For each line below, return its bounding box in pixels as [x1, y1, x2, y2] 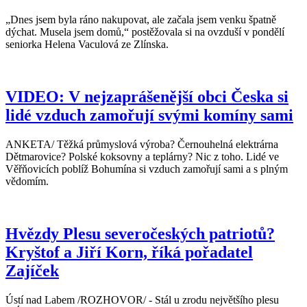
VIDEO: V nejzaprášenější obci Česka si [5, 88, 288, 106]
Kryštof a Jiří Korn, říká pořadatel [5, 243, 253, 262]
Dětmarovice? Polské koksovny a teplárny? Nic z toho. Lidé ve [5, 151, 279, 163]
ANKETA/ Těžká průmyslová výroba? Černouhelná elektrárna [5, 138, 278, 151]
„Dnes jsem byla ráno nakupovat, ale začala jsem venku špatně [5, 14, 276, 26]
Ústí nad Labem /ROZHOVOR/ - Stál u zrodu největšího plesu [5, 293, 279, 306]
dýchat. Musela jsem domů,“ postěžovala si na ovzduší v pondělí [5, 26, 284, 38]
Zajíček [5, 262, 59, 280]
